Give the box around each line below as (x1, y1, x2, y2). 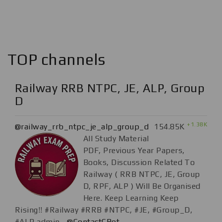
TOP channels (7, 50, 106, 69)
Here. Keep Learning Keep (83, 193, 179, 203)
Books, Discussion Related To (83, 158, 195, 167)
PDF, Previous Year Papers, (83, 146, 185, 156)
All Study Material (83, 134, 149, 144)
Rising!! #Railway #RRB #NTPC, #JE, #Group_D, (15, 205, 193, 215)
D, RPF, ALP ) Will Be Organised (83, 181, 201, 191)
